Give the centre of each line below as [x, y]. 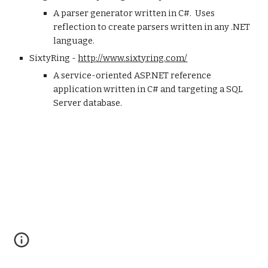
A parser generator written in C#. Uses [134, 13]
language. [74, 41]
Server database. [88, 103]
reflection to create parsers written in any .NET [152, 27]
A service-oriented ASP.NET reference [133, 75]
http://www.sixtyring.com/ [133, 58]
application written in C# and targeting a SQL [148, 89]
